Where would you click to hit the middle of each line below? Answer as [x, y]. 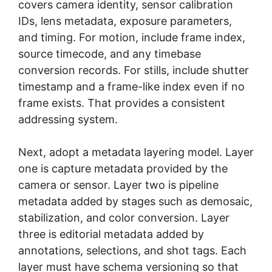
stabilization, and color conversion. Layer [124, 217]
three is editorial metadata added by [111, 234]
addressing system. [68, 119]
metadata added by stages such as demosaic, [135, 201]
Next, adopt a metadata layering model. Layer [136, 152]
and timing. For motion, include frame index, [132, 37]
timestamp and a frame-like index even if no [131, 86]
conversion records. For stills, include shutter [134, 70]
